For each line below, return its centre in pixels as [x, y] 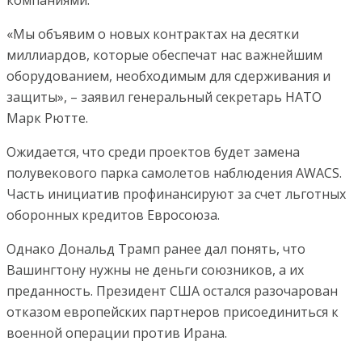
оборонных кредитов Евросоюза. [113, 215]
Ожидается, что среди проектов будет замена [153, 152]
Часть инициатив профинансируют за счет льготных [176, 194]
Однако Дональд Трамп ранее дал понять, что [156, 249]
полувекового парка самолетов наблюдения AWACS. [174, 173]
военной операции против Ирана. [117, 333]
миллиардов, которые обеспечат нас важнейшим [164, 55]
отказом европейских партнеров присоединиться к [173, 312]
